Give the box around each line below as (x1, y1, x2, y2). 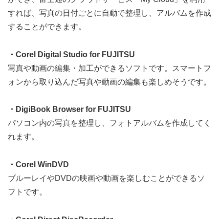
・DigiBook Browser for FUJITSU (8, 105, 131, 114)
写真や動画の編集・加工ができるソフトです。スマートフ (8, 64, 211, 72)
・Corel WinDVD (8, 160, 69, 169)
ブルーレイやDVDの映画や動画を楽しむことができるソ (8, 174, 205, 183)
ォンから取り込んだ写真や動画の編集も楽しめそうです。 (8, 77, 211, 86)
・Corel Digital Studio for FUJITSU (8, 50, 135, 59)
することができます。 (8, 22, 86, 31)
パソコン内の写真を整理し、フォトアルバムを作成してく (8, 119, 211, 128)
